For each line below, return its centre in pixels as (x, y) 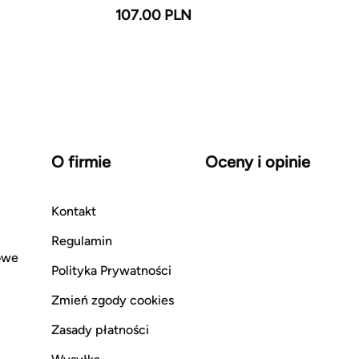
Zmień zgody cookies (113, 300)
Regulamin (82, 241)
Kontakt (74, 211)
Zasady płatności (100, 330)
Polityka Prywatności (111, 270)
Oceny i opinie (258, 162)
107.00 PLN (153, 15)
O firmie (81, 162)
